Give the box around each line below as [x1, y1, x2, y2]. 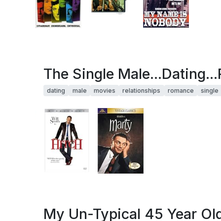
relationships [122, 87, 161, 95]
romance [167, 87, 194, 95]
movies [93, 87, 115, 95]
